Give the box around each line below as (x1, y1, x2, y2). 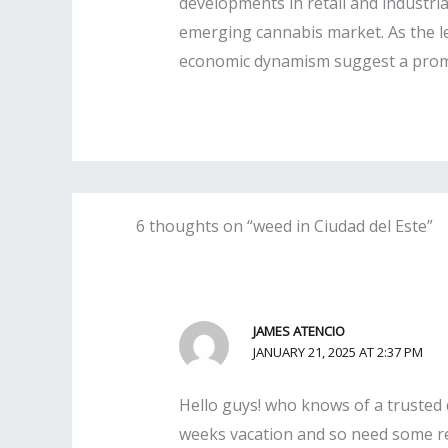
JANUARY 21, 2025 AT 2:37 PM (252, 343, 423, 362)
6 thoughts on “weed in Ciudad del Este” (135, 215, 433, 238)
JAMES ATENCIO (252, 322, 345, 341)
